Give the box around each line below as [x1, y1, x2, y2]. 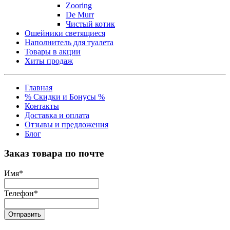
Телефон [4, 189, 34, 198]
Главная [25, 83, 52, 92]
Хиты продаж [25, 56, 73, 65]
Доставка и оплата [25, 110, 89, 120]
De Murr [66, 10, 94, 19]
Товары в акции [25, 47, 81, 56]
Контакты [25, 101, 59, 110]
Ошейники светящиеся [25, 28, 105, 37]
